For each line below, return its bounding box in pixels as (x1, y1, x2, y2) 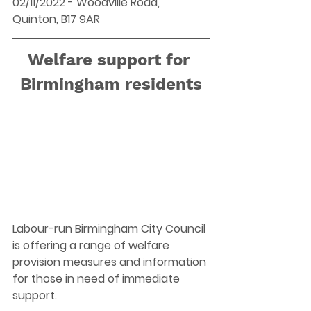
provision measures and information (12, 254, 209, 271)
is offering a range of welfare (12, 237, 172, 254)
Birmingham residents (20, 74, 202, 94)
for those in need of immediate (12, 271, 183, 287)
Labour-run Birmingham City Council (12, 221, 208, 237)
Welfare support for (28, 50, 194, 70)
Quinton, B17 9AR (12, 11, 103, 28)
